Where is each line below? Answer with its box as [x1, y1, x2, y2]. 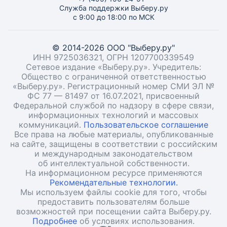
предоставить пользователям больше [37, 197, 190, 207]
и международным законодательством [34, 148, 193, 159]
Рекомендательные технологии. [49, 177, 178, 188]
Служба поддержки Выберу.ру [59, 4, 168, 13]
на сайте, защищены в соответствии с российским [10, 139, 217, 149]
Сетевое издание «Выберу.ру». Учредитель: [26, 62, 201, 72]
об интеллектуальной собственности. [37, 158, 190, 169]
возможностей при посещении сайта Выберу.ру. [16, 206, 211, 217]
